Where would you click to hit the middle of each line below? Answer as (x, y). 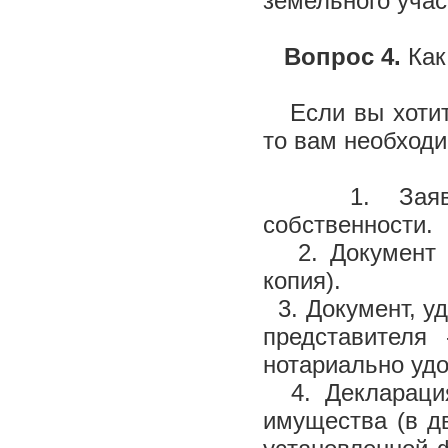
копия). (302, 280)
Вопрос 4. (335, 56)
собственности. (348, 224)
